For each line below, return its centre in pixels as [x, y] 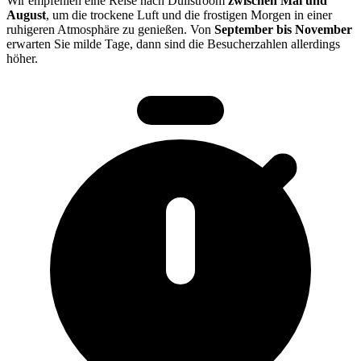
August [26, 15]
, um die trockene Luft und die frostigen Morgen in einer [189, 15]
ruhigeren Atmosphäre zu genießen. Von [110, 29]
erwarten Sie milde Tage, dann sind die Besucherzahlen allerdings [173, 44]
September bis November [283, 29]
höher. [22, 58]
